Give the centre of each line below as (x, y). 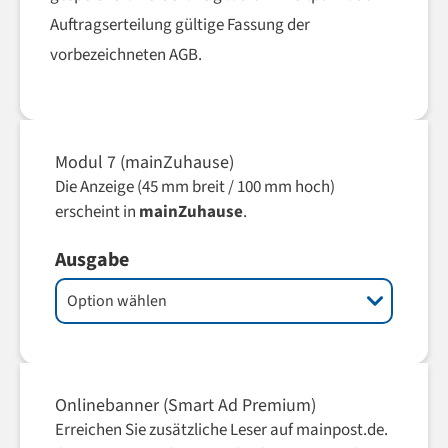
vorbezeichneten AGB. (126, 55)
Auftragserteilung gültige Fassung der (180, 25)
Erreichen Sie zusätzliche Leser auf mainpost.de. (221, 430)
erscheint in (96, 212)
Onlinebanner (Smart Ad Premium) (185, 405)
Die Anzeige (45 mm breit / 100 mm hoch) (194, 187)
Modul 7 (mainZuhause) (144, 162)
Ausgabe (91, 260)
